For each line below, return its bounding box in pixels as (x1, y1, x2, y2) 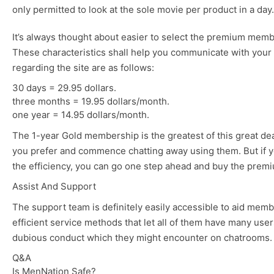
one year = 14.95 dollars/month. (12, 109, 149, 121)
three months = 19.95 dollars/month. (12, 95, 169, 108)
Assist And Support (12, 180, 96, 193)
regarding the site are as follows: (12, 62, 154, 74)
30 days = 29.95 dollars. (12, 82, 116, 94)
